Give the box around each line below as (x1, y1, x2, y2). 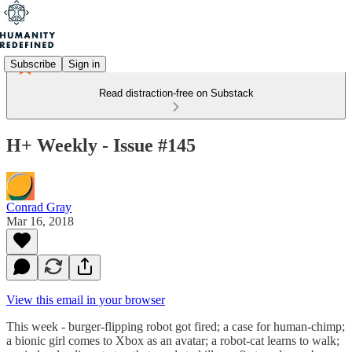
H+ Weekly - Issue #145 (6, 134, 196, 156)
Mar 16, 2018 (6, 214, 74, 228)
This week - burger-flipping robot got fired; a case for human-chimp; (6, 319, 345, 333)
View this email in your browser (6, 292, 165, 306)
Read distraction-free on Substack (98, 87, 254, 99)
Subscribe (10, 57, 56, 70)
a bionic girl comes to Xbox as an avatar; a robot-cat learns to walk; (6, 333, 339, 347)
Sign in (68, 57, 100, 70)
